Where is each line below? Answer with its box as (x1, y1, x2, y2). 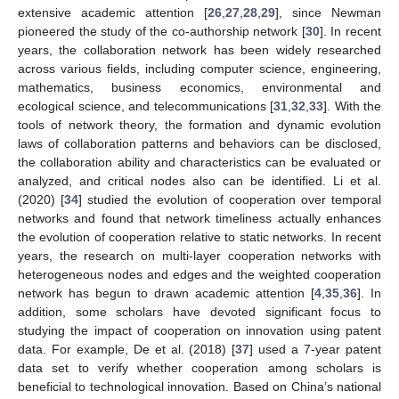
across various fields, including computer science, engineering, (18, 61, 381, 77)
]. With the (323, 99, 381, 114)
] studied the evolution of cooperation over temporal (78, 192, 381, 208)
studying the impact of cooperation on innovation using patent (18, 323, 381, 338)
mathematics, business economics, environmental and (18, 80, 381, 95)
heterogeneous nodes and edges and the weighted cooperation (18, 267, 381, 282)
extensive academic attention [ (18, 5, 208, 20)
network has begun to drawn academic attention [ (18, 286, 314, 301)
